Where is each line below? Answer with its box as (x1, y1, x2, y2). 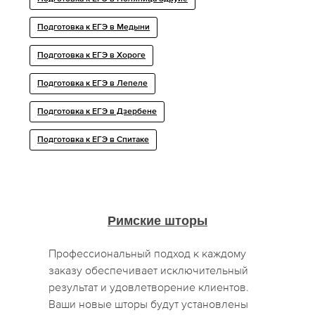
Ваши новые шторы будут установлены (49, 297, 249, 311)
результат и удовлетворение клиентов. (49, 281, 250, 294)
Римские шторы (108, 214, 207, 229)
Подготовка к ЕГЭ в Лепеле (37, 79, 148, 89)
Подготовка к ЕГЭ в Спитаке (37, 136, 150, 145)
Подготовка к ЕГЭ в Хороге (37, 51, 146, 60)
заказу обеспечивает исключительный (49, 264, 249, 277)
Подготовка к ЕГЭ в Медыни (37, 23, 150, 32)
